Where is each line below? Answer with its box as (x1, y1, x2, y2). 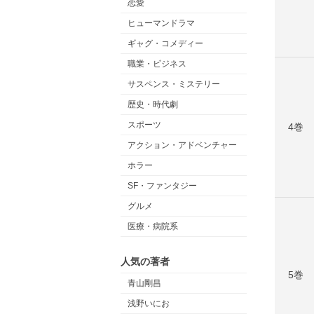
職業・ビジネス (128, 59, 186, 69)
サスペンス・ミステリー (128, 79, 220, 89)
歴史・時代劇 (128, 100, 178, 109)
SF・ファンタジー (128, 181, 197, 191)
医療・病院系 (128, 221, 178, 231)
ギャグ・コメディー (128, 39, 203, 48)
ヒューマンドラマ (128, 18, 195, 28)
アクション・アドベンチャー (128, 140, 237, 150)
